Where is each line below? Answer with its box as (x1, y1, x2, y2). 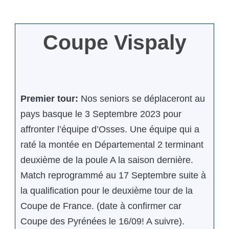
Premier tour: (20, 93, 81, 104)
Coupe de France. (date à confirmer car (20, 200, 181, 211)
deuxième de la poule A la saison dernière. (20, 154, 193, 165)
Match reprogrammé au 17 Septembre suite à (20, 170, 206, 180)
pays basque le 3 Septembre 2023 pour (20, 108, 181, 119)
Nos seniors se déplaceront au (81, 93, 205, 104)
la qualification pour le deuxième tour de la (20, 185, 193, 196)
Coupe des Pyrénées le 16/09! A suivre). (20, 216, 185, 226)
